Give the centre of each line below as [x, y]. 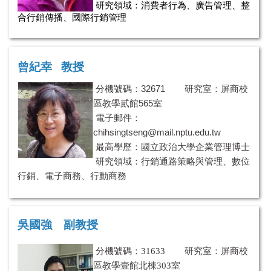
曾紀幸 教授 [51, 67]
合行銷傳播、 [45, 18]
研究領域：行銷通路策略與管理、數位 [171, 161]
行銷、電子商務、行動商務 [72, 175]
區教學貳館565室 [128, 103]
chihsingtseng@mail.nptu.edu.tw [157, 132]
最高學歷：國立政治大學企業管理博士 [171, 146]
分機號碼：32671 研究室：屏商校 [172, 88]
